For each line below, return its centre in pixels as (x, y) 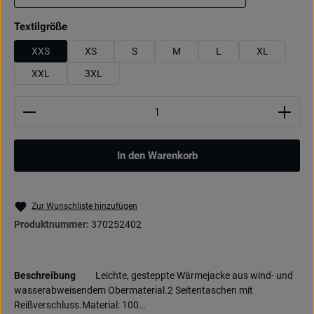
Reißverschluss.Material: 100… (80, 305)
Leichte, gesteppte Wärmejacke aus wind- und (194, 276)
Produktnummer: (52, 225)
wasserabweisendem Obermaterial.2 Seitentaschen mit (134, 291)
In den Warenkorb (157, 156)
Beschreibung (45, 276)
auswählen (93, 26)
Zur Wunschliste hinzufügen (85, 206)
